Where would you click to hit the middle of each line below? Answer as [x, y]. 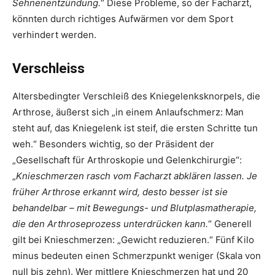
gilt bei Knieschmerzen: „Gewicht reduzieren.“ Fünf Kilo [133, 240]
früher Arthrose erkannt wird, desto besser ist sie [120, 192]
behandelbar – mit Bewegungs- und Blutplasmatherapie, [134, 208]
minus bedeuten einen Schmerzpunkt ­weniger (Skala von [137, 256]
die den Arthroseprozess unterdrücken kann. [110, 224]
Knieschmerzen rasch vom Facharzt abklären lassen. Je [137, 176]
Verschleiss [50, 68]
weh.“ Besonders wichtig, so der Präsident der [113, 144]
